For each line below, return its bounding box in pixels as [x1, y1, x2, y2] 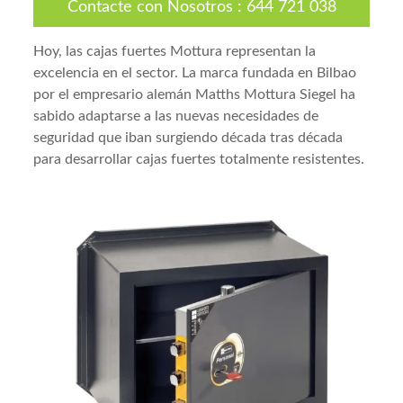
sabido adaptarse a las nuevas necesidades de [33, 109, 319, 124]
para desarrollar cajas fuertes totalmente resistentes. [33, 152, 365, 167]
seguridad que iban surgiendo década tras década [33, 130, 344, 146]
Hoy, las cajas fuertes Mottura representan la [33, 44, 317, 59]
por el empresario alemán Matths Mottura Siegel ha [33, 87, 356, 103]
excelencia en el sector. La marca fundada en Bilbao [33, 66, 357, 81]
